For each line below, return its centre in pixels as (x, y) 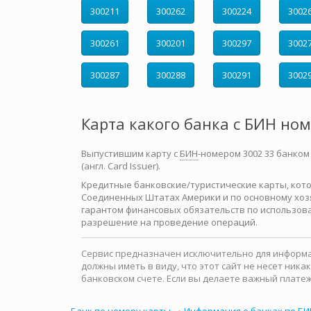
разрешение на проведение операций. (169, 222)
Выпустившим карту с (131, 153)
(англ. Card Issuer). (121, 166)
